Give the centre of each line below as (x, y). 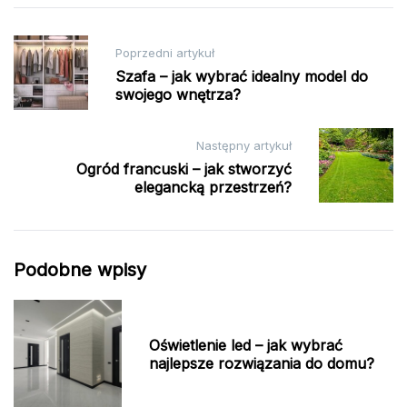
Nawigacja (67, 49)
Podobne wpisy (80, 270)
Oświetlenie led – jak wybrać (246, 346)
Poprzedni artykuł (165, 52)
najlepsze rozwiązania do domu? (262, 364)
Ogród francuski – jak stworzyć (184, 169)
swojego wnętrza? (178, 94)
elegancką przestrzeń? (213, 187)
